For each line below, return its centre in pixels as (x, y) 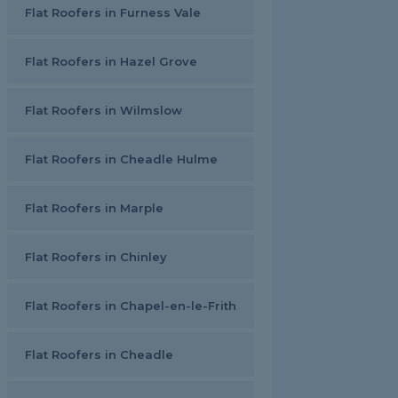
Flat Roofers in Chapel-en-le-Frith (131, 306)
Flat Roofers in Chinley (96, 257)
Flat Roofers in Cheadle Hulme (121, 159)
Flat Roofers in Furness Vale (113, 12)
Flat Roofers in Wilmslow (103, 110)
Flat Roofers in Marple (94, 208)
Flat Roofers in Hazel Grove (111, 61)
